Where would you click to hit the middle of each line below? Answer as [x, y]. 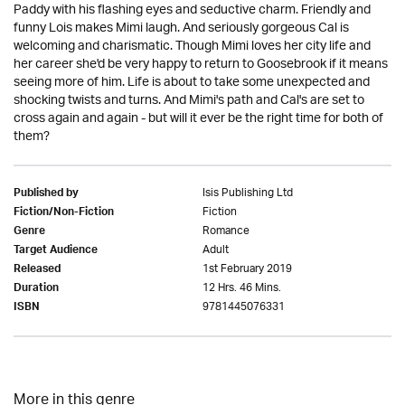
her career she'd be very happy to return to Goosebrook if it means [201, 65]
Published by [46, 194]
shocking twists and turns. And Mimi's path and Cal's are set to [189, 101]
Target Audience [56, 251]
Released [37, 270]
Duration [36, 289]
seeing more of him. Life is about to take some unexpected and [192, 83]
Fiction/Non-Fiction [64, 213]
